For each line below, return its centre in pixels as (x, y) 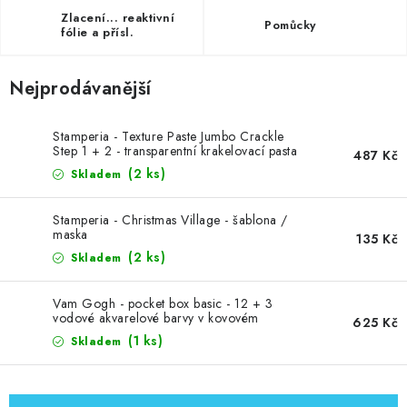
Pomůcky (290, 25)
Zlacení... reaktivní (118, 18)
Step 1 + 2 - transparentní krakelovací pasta (175, 151)
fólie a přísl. (97, 32)
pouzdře (77, 333)
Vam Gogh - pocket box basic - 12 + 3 (163, 303)
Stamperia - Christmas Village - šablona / (170, 220)
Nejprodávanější (80, 89)
